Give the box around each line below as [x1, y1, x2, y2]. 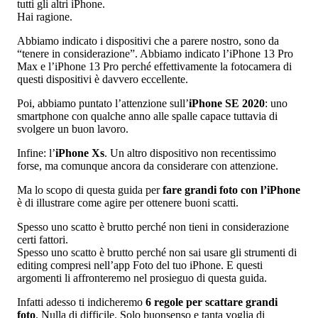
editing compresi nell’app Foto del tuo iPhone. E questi [17, 258, 263, 271]
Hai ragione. [17, 10, 72, 23]
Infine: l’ [17, 146, 55, 159]
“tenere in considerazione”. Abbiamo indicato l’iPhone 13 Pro [17, 47, 293, 60]
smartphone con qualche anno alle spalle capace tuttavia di [17, 109, 278, 122]
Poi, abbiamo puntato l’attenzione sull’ [17, 97, 189, 109]
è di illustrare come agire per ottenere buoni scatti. [17, 196, 238, 209]
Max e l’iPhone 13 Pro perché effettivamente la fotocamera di [17, 60, 292, 72]
